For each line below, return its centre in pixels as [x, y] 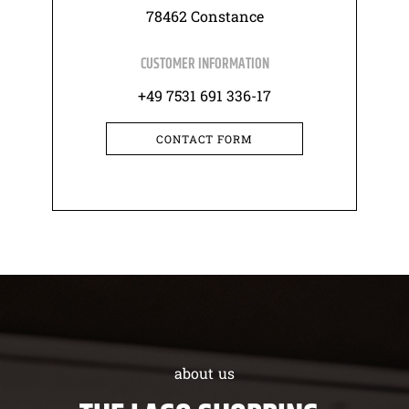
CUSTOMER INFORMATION [204, 65]
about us [204, 373]
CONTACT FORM [204, 139]
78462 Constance [204, 16]
